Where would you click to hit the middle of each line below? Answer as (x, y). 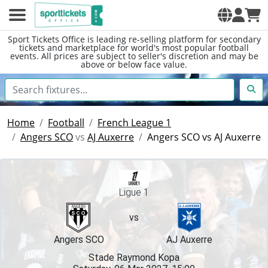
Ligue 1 (134, 193)
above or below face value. (134, 64)
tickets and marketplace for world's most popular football (134, 48)
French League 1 (134, 123)
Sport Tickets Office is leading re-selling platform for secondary (134, 39)
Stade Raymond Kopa (134, 258)
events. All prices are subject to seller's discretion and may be (134, 56)
